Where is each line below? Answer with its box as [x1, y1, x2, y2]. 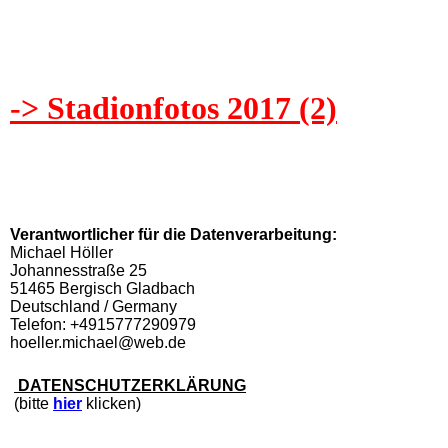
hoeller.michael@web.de [10, 333, 186, 351]
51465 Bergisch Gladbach [10, 279, 195, 297]
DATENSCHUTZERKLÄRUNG [14, 376, 246, 394]
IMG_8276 [10, 33, 81, 51]
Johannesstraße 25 [10, 261, 147, 279]
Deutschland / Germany [10, 297, 177, 315]
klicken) [82, 394, 141, 412]
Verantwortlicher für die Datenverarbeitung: [10, 225, 337, 243]
